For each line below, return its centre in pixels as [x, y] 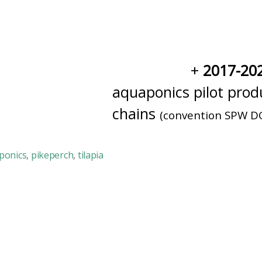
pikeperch [52, 155]
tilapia [90, 155]
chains [136, 113]
